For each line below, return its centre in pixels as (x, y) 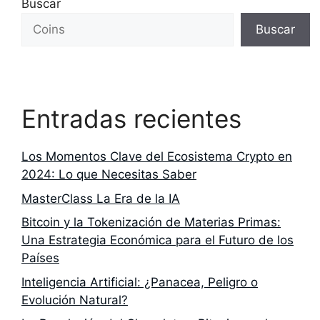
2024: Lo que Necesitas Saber (109, 175)
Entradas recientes (131, 119)
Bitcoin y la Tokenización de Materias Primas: (151, 222)
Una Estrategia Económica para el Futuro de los (157, 240)
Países (40, 258)
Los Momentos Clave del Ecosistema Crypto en (157, 157)
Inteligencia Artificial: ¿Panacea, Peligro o (140, 282)
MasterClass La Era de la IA (101, 198)
